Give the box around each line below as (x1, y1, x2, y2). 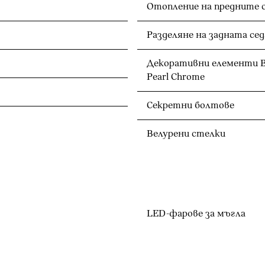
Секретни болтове (147, 99, 234, 111)
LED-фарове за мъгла (147, 208, 245, 219)
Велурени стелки (147, 128, 225, 140)
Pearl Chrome (147, 71, 205, 83)
